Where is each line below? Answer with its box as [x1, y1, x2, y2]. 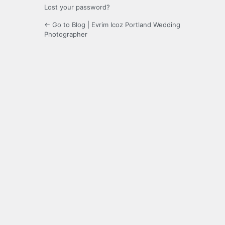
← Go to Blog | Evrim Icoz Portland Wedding [44, 21, 180, 29]
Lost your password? [44, 3, 110, 12]
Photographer [44, 30, 87, 39]
